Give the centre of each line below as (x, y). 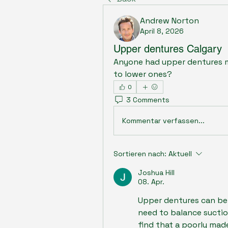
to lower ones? (143, 74)
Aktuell (180, 154)
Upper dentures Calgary (168, 49)
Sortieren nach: (140, 154)
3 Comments (148, 99)
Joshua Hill (156, 173)
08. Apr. (151, 182)
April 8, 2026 (162, 31)
